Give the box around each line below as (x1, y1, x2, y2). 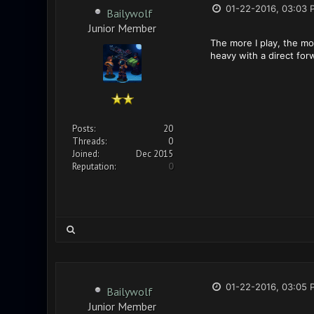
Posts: (71, 123, 95, 135)
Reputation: (71, 161, 116, 172)
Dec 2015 (135, 148, 173, 160)
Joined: (71, 148, 99, 160)
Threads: (71, 135, 107, 147)
